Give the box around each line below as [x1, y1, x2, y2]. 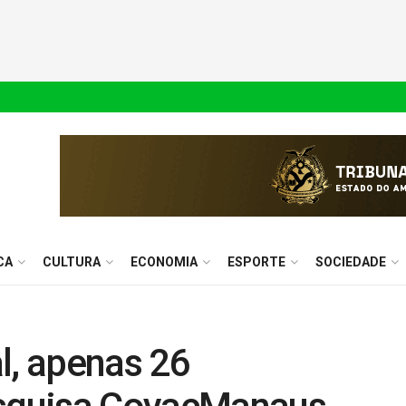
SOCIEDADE [315, 255, 386, 269]
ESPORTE [227, 255, 285, 269]
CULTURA [43, 255, 101, 269]
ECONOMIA [130, 255, 198, 269]
